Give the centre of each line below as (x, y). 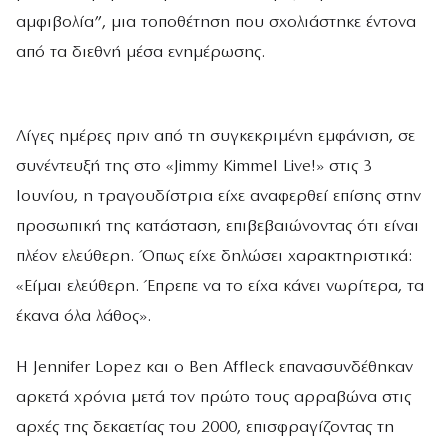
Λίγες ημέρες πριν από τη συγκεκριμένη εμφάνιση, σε (215, 137)
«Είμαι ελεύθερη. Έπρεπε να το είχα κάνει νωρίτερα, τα (220, 287)
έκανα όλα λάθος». (83, 317)
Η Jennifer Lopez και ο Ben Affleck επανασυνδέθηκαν (214, 368)
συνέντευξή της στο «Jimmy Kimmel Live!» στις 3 (194, 167)
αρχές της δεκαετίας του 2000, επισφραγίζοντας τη (205, 428)
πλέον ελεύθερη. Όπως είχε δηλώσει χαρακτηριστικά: (214, 257)
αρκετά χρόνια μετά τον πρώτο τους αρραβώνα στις (213, 398)
